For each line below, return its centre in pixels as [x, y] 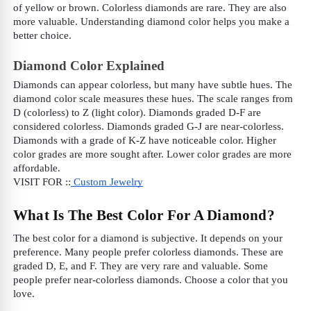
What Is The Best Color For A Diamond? [144, 216]
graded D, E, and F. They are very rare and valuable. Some [141, 266]
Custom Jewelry [107, 182]
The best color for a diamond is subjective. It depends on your [148, 238]
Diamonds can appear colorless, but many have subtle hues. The [153, 85]
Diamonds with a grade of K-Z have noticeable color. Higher [145, 141]
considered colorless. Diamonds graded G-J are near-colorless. [149, 127]
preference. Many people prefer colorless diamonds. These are [148, 252]
